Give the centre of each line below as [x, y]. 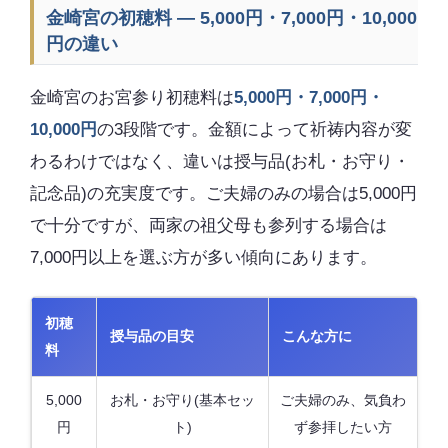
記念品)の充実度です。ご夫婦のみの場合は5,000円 [223, 194]
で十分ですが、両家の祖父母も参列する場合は [208, 226]
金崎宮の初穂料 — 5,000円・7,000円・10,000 [232, 18]
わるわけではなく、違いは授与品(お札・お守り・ [220, 162]
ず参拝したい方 [343, 426]
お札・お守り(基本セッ [182, 399]
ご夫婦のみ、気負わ [343, 399]
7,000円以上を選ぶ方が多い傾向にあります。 [203, 258]
